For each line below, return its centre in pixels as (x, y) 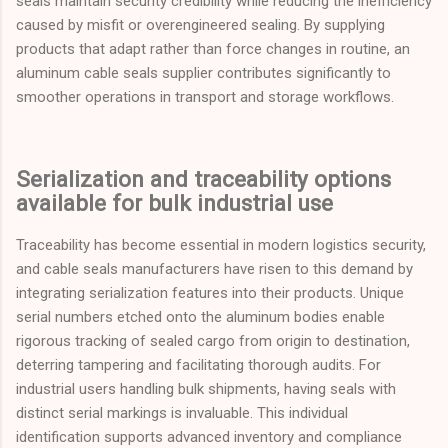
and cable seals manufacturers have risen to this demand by (214, 269)
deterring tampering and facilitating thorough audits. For (198, 365)
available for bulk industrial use (174, 202)
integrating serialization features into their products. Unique (210, 293)
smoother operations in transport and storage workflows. (205, 96)
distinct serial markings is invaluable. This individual (182, 413)
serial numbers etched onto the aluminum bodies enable (200, 317)
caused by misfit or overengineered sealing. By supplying (200, 24)
